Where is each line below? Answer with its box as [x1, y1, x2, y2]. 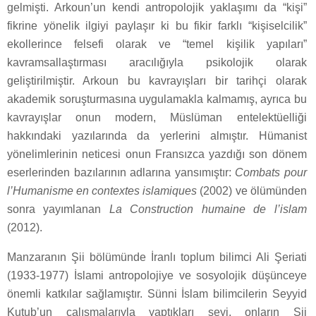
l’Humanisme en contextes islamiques [7, 185, 197, 197]
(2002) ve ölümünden [197, 185, 307, 197]
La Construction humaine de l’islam [109, 203, 307, 216]
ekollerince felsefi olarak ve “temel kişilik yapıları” [7, 38, 307, 51]
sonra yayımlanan [7, 203, 109, 216]
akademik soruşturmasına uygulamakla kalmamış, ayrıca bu [7, 93, 307, 106]
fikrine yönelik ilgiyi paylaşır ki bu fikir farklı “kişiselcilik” [7, 20, 307, 32]
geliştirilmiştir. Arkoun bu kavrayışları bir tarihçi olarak [7, 75, 307, 87]
